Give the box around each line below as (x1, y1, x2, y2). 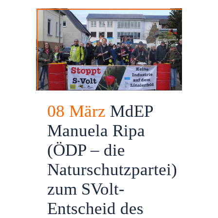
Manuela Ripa (47, 121, 145, 140)
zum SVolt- (47, 179, 125, 199)
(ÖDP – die (47, 140, 125, 160)
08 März (47, 101, 106, 121)
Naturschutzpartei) (47, 160, 177, 179)
